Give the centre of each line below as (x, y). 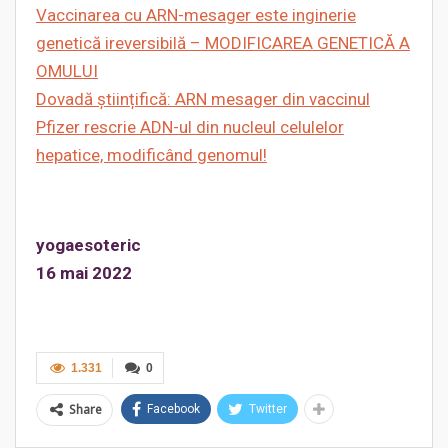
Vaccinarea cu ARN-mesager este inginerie (196, 15)
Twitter (268, 409)
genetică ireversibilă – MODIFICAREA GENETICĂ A (223, 43)
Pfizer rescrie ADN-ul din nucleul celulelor (190, 127)
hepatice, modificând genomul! (151, 155)
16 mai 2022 (84, 273)
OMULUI (67, 71)
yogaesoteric (88, 245)
